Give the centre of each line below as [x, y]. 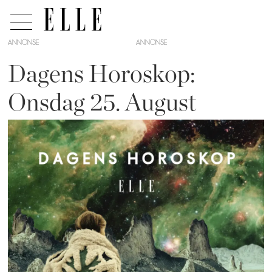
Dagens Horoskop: [102, 74]
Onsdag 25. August [102, 103]
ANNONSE [24, 42]
